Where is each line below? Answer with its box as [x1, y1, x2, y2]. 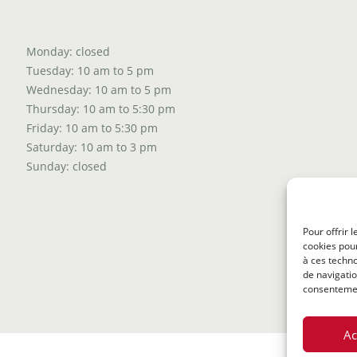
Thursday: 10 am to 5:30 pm [25, 101, 175, 116]
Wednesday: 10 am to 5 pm [25, 82, 171, 97]
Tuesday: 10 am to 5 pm [25, 63, 154, 78]
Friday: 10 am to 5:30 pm [25, 120, 158, 135]
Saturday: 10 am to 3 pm [25, 139, 157, 155]
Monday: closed [25, 44, 110, 59]
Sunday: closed [25, 159, 107, 174]
